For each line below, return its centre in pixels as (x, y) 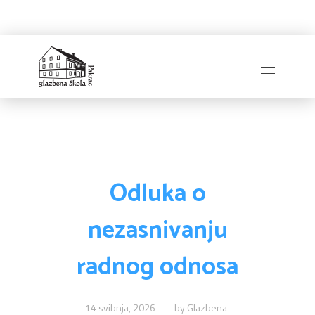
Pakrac (49, 114)
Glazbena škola (60, 116)
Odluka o (157, 194)
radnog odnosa (157, 267)
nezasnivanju (157, 231)
